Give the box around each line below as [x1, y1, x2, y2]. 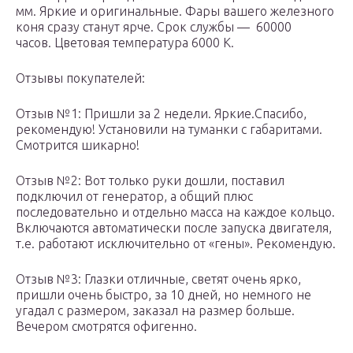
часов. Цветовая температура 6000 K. [16, 35, 234, 50]
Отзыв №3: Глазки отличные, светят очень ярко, [16, 272, 301, 287]
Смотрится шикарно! [16, 138, 143, 153]
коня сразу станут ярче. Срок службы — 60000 [16, 20, 292, 35]
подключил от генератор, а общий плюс [16, 189, 253, 204]
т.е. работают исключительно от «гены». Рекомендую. [16, 236, 336, 251]
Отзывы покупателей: [16, 71, 145, 86]
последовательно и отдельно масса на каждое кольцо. [16, 205, 335, 220]
